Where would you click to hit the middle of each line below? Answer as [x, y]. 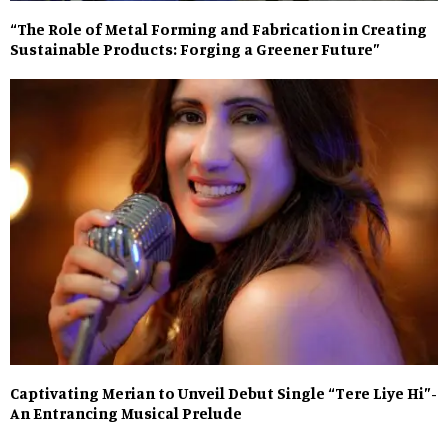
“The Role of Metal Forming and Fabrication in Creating [218, 29]
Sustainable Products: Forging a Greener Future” [195, 49]
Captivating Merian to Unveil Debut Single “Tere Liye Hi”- [223, 392]
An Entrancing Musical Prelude [126, 412]
